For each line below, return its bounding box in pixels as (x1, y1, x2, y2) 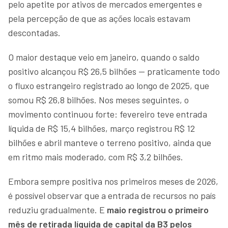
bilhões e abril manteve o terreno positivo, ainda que (8, 136, 211, 148)
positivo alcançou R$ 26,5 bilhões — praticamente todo (8, 65, 220, 77)
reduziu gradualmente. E (8, 204, 107, 215)
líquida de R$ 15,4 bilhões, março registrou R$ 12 (8, 122, 195, 134)
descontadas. (8, 26, 61, 38)
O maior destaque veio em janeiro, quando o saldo (8, 51, 199, 63)
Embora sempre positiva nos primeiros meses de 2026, (8, 175, 218, 187)
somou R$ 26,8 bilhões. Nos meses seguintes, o (8, 94, 189, 105)
